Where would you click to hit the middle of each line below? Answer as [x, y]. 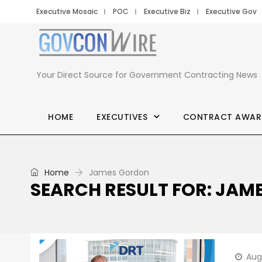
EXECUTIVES [122, 117]
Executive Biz [167, 11]
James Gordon [119, 173]
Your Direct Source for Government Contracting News [147, 75]
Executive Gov [231, 11]
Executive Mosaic [67, 11]
